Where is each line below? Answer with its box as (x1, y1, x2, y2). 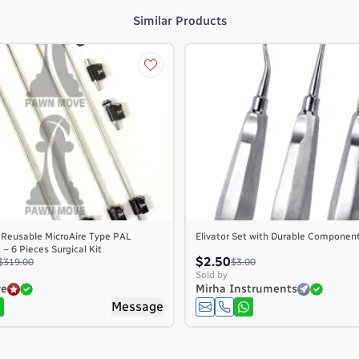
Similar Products (132, 14, 227, 28)
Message (111, 299, 163, 314)
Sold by (196, 269, 228, 280)
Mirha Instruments (196, 282, 297, 296)
